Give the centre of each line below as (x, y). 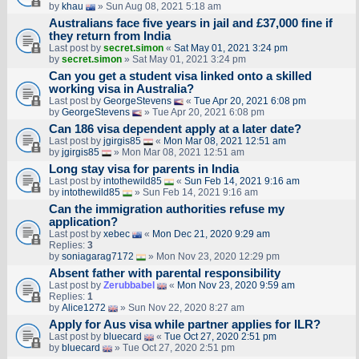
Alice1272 (83, 308)
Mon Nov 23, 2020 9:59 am (236, 286)
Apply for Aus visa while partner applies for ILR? (184, 325)
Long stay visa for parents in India (143, 169)
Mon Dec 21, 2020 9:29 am (211, 234)
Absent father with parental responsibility (164, 274)
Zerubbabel (129, 286)
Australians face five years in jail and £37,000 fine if (190, 24)
